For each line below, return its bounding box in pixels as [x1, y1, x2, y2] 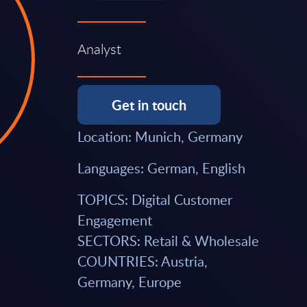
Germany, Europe [77, 271, 182, 291]
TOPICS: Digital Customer [77, 189, 233, 209]
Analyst [77, 39, 122, 58]
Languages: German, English [77, 158, 246, 177]
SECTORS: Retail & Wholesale [77, 230, 260, 250]
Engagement [77, 210, 156, 230]
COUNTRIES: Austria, [77, 251, 208, 271]
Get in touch [112, 95, 187, 114]
